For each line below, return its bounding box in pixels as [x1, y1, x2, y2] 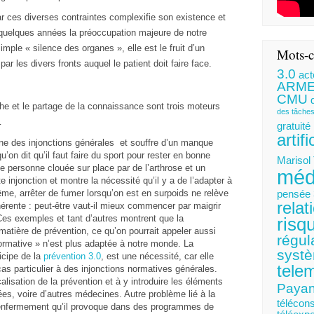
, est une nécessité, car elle [101, 251, 214, 261]
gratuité [277, 120, 310, 132]
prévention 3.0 [43, 251, 101, 261]
